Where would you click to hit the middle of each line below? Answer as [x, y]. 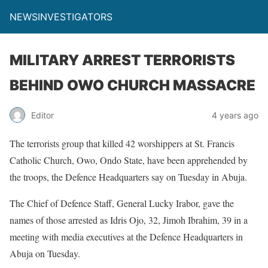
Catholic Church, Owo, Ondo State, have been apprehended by [129, 160]
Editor [42, 115]
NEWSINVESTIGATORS [61, 17]
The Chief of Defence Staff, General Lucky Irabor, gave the [122, 203]
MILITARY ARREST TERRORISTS [122, 60]
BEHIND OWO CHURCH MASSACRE [133, 85]
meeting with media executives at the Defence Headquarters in [126, 237]
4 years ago [235, 115]
